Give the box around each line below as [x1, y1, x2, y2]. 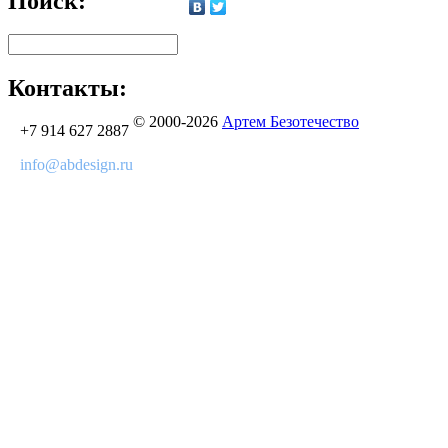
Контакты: [8, 74, 127, 101]
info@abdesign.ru [20, 155, 133, 173]
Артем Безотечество [222, 113, 359, 130]
